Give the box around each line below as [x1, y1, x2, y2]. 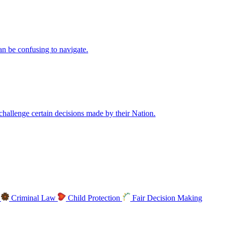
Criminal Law [9, 194, 58, 202]
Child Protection [66, 194, 122, 202]
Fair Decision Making [130, 194, 202, 202]
